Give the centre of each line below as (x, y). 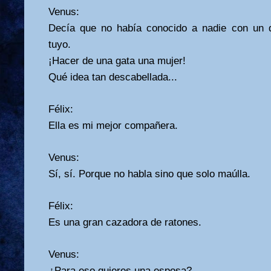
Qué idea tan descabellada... (113, 77)
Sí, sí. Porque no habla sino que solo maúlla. (149, 174)
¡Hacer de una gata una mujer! (117, 60)
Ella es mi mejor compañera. (113, 125)
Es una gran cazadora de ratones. (125, 222)
